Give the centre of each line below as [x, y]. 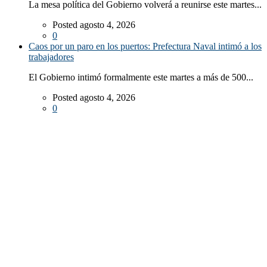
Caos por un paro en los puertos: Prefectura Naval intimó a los [145, 46]
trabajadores [51, 57]
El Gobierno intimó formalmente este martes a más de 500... [141, 77]
